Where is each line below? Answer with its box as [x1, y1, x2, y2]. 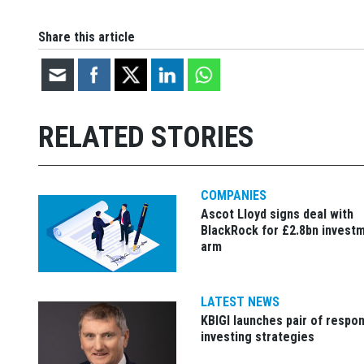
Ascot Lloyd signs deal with [201, 206, 353, 222]
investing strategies [201, 329, 314, 345]
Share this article [38, 28, 135, 45]
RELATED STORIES [38, 119, 254, 154]
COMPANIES [201, 187, 266, 203]
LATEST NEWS [201, 294, 279, 310]
